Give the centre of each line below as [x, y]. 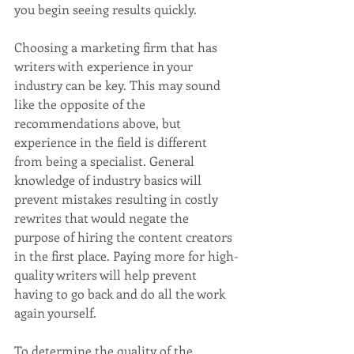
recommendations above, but [99, 123]
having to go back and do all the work [121, 294]
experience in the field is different [112, 142]
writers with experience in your [105, 66]
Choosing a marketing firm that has [117, 47]
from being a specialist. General [106, 161]
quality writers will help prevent [107, 275]
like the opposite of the [81, 104]
